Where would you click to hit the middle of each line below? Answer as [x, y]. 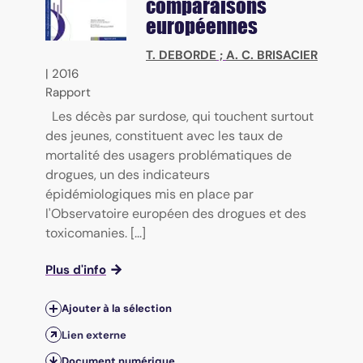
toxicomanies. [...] [96, 233]
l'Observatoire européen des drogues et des [176, 214]
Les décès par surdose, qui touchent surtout [183, 117]
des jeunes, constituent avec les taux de [164, 136]
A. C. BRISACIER [272, 56]
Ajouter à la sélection [117, 309]
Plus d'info [76, 270]
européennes [202, 26]
